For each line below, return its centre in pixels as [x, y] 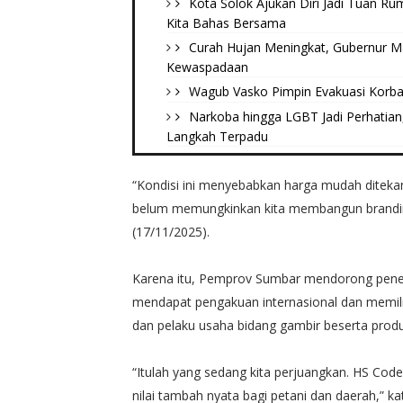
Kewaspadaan [207, 67]
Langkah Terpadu [217, 136]
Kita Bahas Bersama [226, 22]
